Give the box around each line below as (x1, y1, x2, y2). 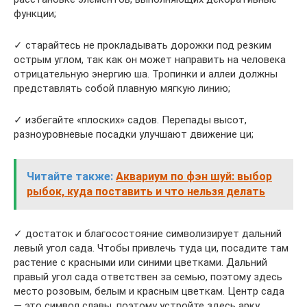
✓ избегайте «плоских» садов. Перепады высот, (14, 114, 247, 126)
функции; (14, 8, 56, 20)
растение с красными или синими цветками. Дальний (14, 256, 267, 269)
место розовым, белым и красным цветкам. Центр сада (14, 285, 284, 297)
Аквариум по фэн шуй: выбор (116, 170, 272, 183)
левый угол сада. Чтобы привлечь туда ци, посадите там (14, 242, 288, 254)
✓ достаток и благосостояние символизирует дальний (14, 228, 282, 240)
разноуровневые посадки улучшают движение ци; (14, 128, 254, 140)
